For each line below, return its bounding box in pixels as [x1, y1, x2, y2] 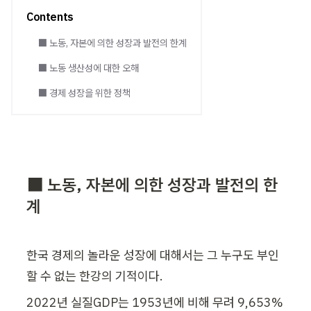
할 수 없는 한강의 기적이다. [26, 268, 163, 285]
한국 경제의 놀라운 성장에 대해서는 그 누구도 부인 [26, 247, 279, 264]
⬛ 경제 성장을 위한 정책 [37, 87, 131, 99]
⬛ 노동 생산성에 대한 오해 [37, 62, 139, 74]
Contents [26, 10, 74, 24]
